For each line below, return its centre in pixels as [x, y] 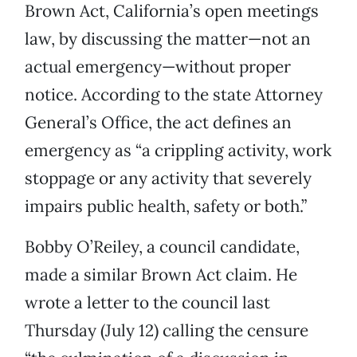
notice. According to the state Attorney [174, 95]
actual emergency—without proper [158, 67]
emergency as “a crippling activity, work [178, 151]
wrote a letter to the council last [147, 303]
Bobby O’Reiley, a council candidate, [162, 247]
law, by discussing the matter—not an [168, 39]
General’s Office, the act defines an [158, 123]
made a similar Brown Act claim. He [161, 275]
